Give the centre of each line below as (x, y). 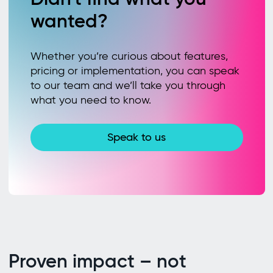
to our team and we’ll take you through (128, 85)
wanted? (69, 21)
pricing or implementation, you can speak (135, 70)
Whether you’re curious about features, (129, 56)
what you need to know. (90, 100)
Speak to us (136, 137)
